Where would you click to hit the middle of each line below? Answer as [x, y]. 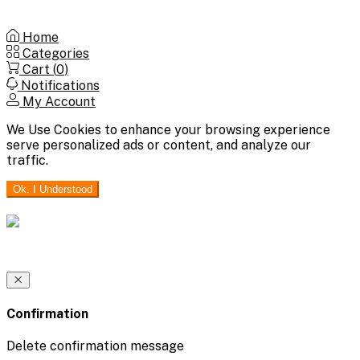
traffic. [27, 161]
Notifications [60, 86]
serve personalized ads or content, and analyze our [159, 145]
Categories [56, 54]
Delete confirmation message [95, 346]
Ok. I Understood [53, 190]
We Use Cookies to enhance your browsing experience [168, 130]
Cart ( [39, 70]
